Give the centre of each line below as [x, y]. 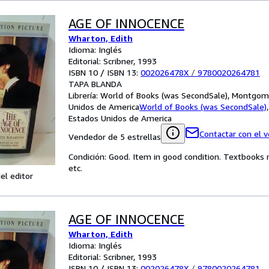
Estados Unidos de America [120, 118]
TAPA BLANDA [95, 84]
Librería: [84, 95]
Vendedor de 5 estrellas [115, 137]
